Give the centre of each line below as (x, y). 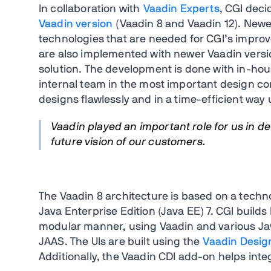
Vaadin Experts (181, 9)
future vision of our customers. (128, 142)
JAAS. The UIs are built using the (119, 242)
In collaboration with (90, 9)
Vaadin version (76, 24)
